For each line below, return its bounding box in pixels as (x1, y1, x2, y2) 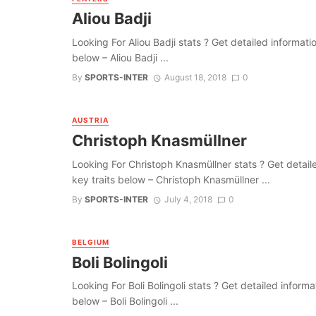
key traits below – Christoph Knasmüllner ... (72, 173, 270, 186)
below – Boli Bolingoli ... (72, 295, 178, 308)
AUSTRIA (72, 116, 109, 125)
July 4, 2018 (164, 194, 212, 205)
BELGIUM (72, 238, 109, 247)
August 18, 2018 (164, 72, 226, 83)
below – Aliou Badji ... (72, 51, 169, 64)
